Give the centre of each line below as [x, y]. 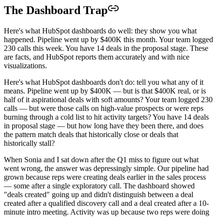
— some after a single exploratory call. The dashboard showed [99, 186]
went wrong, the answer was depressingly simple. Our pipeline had [106, 168]
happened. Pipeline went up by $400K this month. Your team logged [108, 39]
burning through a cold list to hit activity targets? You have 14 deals [106, 117]
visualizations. [25, 65]
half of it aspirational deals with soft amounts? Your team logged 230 [108, 99]
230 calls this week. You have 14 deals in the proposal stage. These [106, 48]
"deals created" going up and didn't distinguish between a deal [99, 194]
